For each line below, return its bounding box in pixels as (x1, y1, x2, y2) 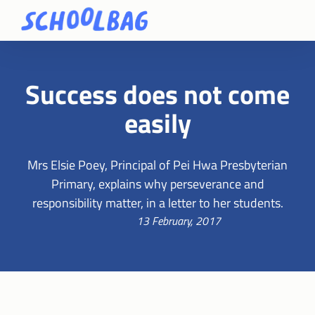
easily (124, 102, 191, 143)
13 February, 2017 (136, 212, 221, 229)
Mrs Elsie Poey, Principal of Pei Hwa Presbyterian (27, 154, 288, 174)
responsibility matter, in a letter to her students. (32, 192, 283, 212)
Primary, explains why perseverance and (51, 173, 264, 193)
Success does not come (25, 73, 290, 115)
